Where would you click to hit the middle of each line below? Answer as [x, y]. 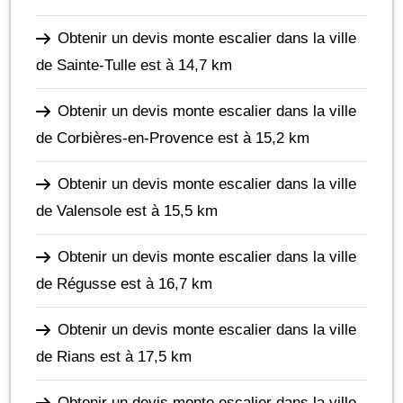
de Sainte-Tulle [86, 65]
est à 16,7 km [164, 283]
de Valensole [79, 210]
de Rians [66, 356]
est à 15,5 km [170, 210]
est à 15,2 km [261, 138]
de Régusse [76, 283]
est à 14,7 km [184, 65]
